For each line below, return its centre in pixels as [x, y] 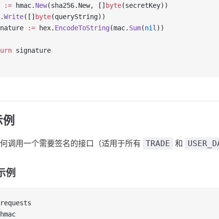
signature [31, 50]
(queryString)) [78, 17]
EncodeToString [82, 28]
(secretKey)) [145, 5]
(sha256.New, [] [76, 5]
